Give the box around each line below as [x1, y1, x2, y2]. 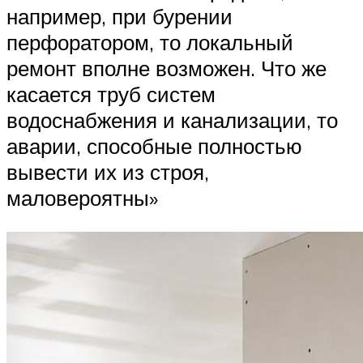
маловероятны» [6, 185, 158, 211]
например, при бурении [6, 3, 233, 30]
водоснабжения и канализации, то [6, 107, 338, 134]
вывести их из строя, [6, 159, 209, 186]
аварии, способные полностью [6, 133, 302, 160]
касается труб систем [6, 81, 216, 108]
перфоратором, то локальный [6, 29, 293, 56]
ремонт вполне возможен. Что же [6, 55, 327, 82]
